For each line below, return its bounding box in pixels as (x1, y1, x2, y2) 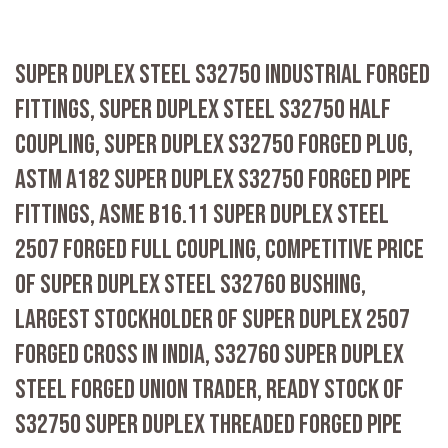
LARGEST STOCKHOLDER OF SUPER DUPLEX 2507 (15, 304, 410, 337)
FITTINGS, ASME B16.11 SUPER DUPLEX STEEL (15, 199, 389, 232)
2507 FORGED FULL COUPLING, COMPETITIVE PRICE (15, 234, 424, 267)
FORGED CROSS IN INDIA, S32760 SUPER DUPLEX (15, 339, 404, 372)
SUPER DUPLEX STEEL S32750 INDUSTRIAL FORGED (15, 59, 430, 92)
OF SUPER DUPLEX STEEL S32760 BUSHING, (15, 269, 366, 302)
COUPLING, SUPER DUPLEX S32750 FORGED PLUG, (15, 129, 413, 162)
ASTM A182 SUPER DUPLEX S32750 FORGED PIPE (15, 164, 411, 197)
